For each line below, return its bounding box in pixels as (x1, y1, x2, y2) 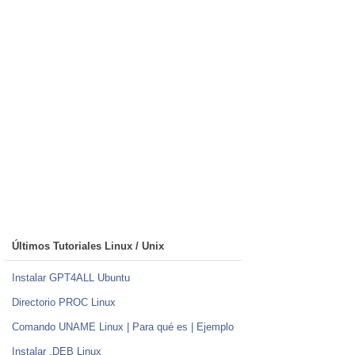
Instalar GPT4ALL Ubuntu (12, 272, 130, 284)
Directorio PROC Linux (12, 296, 116, 309)
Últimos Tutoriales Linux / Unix (12, 240, 164, 253)
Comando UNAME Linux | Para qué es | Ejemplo (12, 321, 234, 334)
